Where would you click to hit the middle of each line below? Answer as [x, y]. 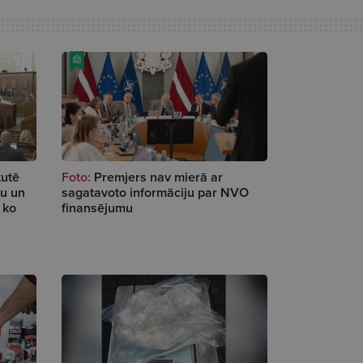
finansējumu [97, 208]
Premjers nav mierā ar [158, 177]
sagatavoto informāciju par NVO [155, 193]
